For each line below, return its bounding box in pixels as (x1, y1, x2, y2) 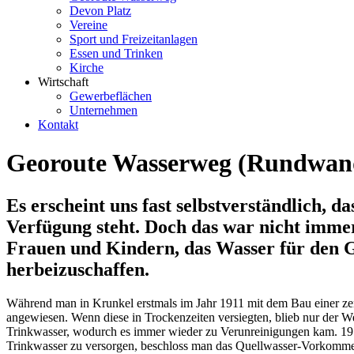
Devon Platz (70, 4, 131, 17)
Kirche (70, 61, 104, 74)
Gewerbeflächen (70, 89, 152, 103)
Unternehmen (70, 104, 137, 117)
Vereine (70, 18, 107, 32)
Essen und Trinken (70, 47, 163, 60)
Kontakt (38, 118, 78, 131)
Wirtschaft (38, 75, 88, 88)
